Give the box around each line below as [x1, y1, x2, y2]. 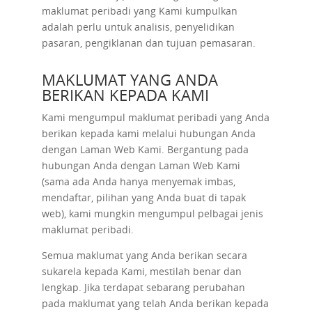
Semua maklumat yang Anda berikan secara [41, 249, 247, 262]
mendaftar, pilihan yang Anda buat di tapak [41, 191, 246, 204]
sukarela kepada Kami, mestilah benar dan [41, 265, 242, 278]
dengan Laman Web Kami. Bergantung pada [41, 143, 249, 156]
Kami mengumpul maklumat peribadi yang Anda [41, 111, 270, 124]
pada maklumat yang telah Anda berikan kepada [41, 297, 269, 310]
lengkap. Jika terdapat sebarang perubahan [41, 281, 245, 294]
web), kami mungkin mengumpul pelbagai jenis [41, 207, 263, 220]
